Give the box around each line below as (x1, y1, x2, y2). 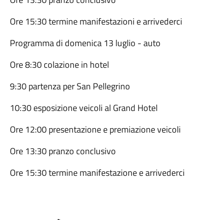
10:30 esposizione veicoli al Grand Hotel (9, 101, 158, 114)
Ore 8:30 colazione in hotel (9, 58, 109, 71)
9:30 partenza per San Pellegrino (9, 80, 130, 93)
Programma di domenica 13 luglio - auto (9, 36, 161, 50)
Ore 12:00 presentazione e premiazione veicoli (9, 123, 181, 136)
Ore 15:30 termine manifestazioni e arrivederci (9, 15, 182, 28)
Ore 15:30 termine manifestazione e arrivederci (9, 166, 185, 179)
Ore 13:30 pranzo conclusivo (9, 144, 116, 158)
